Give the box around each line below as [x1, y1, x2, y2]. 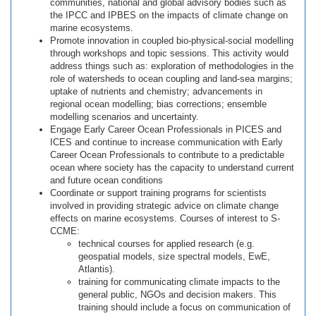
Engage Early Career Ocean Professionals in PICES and [50, 124, 281, 135]
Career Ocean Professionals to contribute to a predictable [50, 150, 284, 160]
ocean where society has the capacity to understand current [50, 162, 294, 173]
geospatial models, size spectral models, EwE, [78, 251, 270, 262]
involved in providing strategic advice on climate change [50, 200, 279, 211]
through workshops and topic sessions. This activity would [50, 48, 288, 59]
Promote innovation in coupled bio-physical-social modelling [50, 35, 293, 46]
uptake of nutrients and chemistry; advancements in [50, 86, 262, 97]
